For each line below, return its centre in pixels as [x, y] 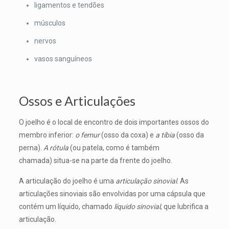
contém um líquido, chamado [66, 207]
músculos [50, 23]
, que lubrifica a [184, 207]
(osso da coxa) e [128, 135]
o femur [88, 135]
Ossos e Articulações [77, 101]
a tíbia [166, 135]
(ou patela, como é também [114, 148]
